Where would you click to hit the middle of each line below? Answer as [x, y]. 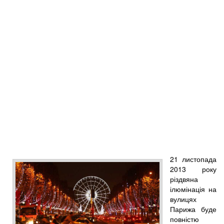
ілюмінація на [193, 189]
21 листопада [193, 159]
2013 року [193, 169]
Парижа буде [193, 209]
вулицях [183, 199]
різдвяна [184, 179]
